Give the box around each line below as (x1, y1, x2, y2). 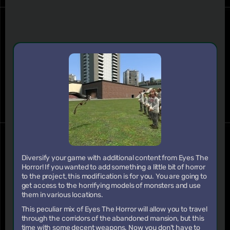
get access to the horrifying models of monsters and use (21, 181, 201, 190)
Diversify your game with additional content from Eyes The (21, 153, 208, 162)
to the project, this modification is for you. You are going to (21, 171, 207, 181)
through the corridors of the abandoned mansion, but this (21, 214, 204, 223)
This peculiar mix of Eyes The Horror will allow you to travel (21, 204, 207, 214)
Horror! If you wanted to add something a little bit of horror (21, 162, 205, 171)
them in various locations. (21, 190, 103, 199)
